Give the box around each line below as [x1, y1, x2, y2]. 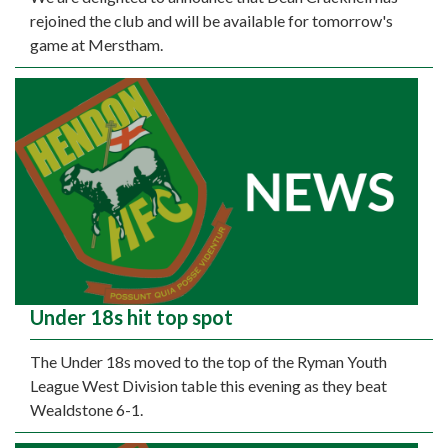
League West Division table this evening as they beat [30, 375, 387, 395]
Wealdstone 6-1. [30, 399, 143, 419]
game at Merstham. [30, 35, 163, 55]
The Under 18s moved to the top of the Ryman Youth [30, 351, 387, 371]
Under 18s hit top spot [30, 304, 233, 329]
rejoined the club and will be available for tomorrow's [30, 11, 393, 31]
